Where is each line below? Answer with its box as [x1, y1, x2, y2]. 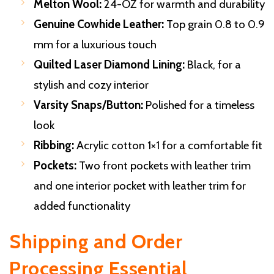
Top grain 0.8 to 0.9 [164, 17, 265, 32]
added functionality [34, 199, 130, 213]
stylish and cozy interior [34, 78, 149, 92]
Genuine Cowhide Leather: [34, 17, 164, 32]
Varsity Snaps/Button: [34, 98, 143, 113]
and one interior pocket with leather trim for [34, 179, 246, 193]
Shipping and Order [9, 229, 182, 254]
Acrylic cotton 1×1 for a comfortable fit [74, 138, 262, 153]
